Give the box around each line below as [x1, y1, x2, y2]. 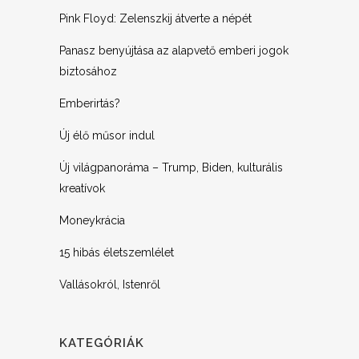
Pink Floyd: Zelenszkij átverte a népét [59, 12, 252, 25]
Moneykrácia [59, 214, 125, 227]
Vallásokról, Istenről [59, 278, 160, 291]
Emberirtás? [59, 97, 120, 110]
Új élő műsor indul [59, 129, 155, 142]
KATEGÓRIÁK [59, 336, 144, 350]
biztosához [59, 65, 117, 78]
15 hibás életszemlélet [59, 246, 174, 259]
